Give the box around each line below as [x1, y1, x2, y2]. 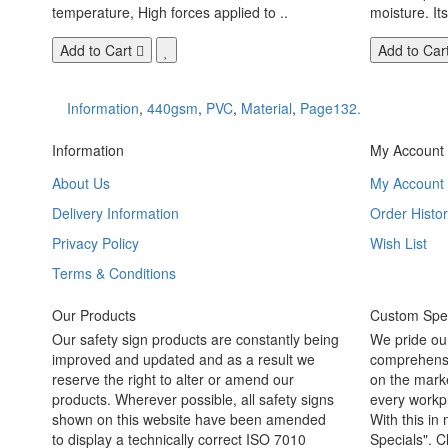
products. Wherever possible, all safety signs [52, 388, 334, 409]
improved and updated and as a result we [52, 348, 315, 369]
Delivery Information [52, 202, 179, 223]
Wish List [369, 232, 427, 253]
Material [241, 97, 292, 118]
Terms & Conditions [52, 262, 176, 283]
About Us [52, 172, 110, 193]
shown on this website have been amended [52, 408, 326, 429]
